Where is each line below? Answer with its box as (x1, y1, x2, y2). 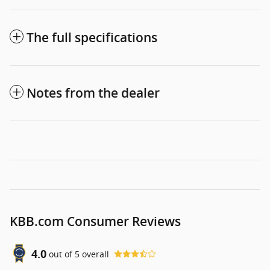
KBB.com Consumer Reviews (10, 214, 181, 230)
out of (49, 248, 75, 260)
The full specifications (27, 30, 157, 46)
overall (80, 248, 109, 260)
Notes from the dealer (27, 86, 160, 101)
